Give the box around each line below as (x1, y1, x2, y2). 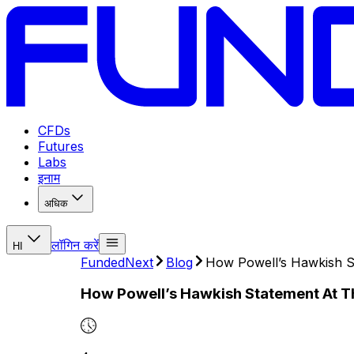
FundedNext (81, 254, 153, 270)
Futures (38, 137, 84, 154)
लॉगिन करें (51, 236, 99, 253)
